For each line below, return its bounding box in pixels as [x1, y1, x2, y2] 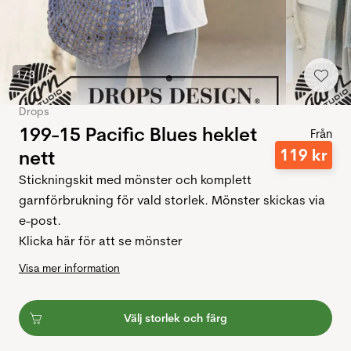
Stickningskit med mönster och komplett [19, 172, 251, 188]
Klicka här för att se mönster [19, 233, 183, 249]
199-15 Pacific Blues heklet [19, 122, 257, 147]
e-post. [19, 212, 61, 229]
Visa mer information [19, 261, 120, 276]
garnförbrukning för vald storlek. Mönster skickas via [19, 192, 325, 208]
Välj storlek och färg [124, 311, 227, 326]
